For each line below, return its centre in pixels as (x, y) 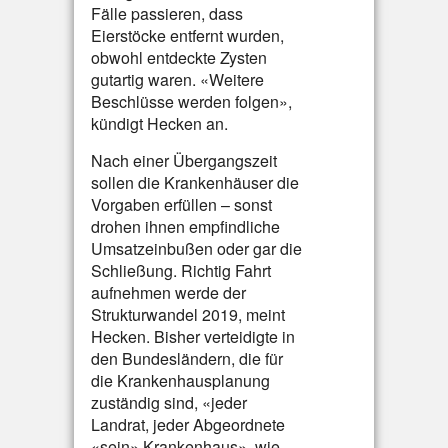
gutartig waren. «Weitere (177, 79)
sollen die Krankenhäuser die (195, 182)
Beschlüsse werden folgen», (191, 101)
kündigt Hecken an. (159, 123)
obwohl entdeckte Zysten (179, 57)
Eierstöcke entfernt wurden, (187, 35)
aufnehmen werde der (168, 292)
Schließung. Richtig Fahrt (181, 270)
